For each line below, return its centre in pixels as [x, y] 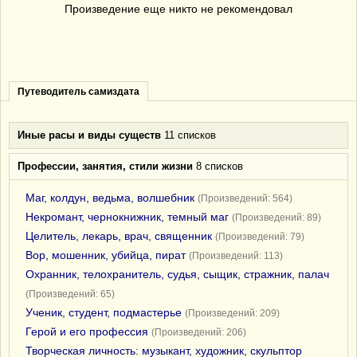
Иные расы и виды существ [89, 135]
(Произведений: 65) [70, 294]
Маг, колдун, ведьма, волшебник [110, 198]
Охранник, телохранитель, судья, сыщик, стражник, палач [177, 274]
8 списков [218, 166]
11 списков [188, 135]
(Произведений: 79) [260, 237]
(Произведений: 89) [277, 218]
